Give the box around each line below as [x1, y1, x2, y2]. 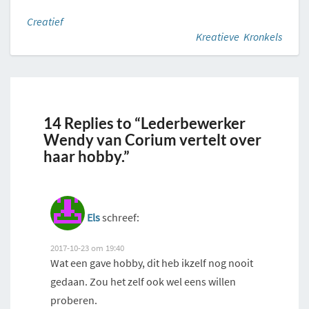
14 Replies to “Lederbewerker [43, 114, 246, 133]
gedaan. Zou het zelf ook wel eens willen [50, 275, 236, 289]
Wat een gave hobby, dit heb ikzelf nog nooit [50, 256, 253, 270]
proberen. [50, 293, 97, 308]
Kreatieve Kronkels [196, 30, 282, 44]
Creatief [27, 14, 63, 29]
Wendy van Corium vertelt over [43, 130, 261, 150]
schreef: [102, 210, 139, 225]
